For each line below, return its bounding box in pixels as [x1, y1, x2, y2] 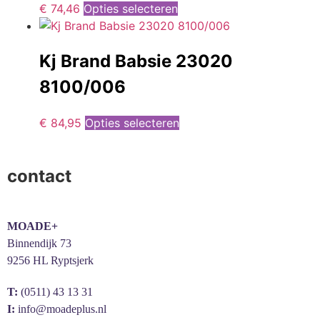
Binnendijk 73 [7, 236, 71, 249]
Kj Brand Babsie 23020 [39, 51, 233, 72]
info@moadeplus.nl [18, 302, 106, 315]
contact [7, 165, 71, 186]
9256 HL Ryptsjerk [7, 254, 94, 266]
